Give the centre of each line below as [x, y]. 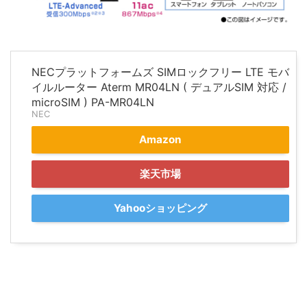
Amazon [160, 140]
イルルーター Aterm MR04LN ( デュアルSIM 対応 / [159, 87]
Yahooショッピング [160, 208]
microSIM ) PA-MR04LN [93, 102]
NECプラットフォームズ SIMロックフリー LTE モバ [160, 72]
